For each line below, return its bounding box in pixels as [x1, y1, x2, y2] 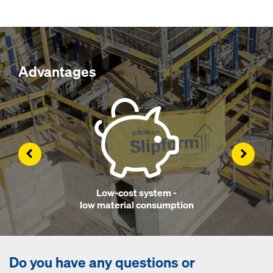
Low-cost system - [96, 186, 177, 199]
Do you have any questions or [9, 253, 195, 272]
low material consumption [79, 199, 194, 211]
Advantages [18, 62, 96, 81]
